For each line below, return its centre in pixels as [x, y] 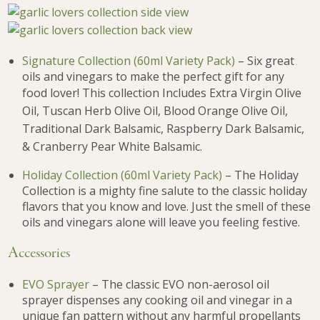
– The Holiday [261, 175]
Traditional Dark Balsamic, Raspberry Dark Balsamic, [164, 129]
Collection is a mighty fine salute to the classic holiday [165, 191]
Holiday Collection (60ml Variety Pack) [122, 175]
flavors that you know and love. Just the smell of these [167, 207]
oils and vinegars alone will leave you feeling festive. [161, 222]
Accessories [39, 253]
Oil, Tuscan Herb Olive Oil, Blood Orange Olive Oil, [155, 111]
